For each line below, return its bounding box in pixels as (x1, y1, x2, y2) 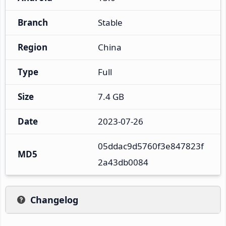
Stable (98, 16, 123, 28)
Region (18, 41, 47, 53)
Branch (18, 16, 48, 28)
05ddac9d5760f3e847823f (98, 140, 204, 152)
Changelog (30, 193, 78, 206)
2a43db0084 (98, 156, 148, 168)
